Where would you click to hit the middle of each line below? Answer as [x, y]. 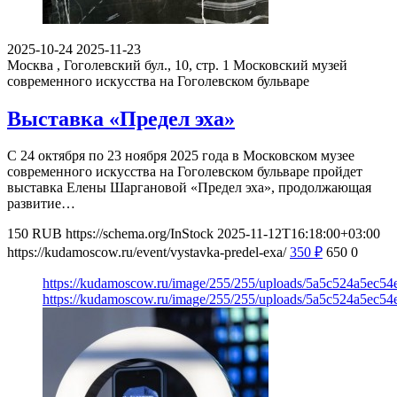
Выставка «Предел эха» [121, 118]
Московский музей [290, 65]
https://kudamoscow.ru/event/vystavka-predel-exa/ [147, 253]
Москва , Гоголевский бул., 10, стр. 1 [118, 65]
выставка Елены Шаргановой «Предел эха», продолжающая [189, 188]
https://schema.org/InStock [140, 234]
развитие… [41, 204]
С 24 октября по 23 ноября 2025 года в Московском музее [181, 156]
